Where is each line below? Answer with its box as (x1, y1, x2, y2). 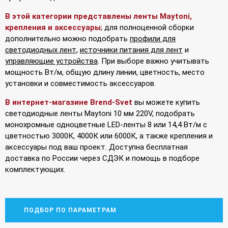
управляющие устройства (5, 56, 98, 66)
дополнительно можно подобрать (5, 34, 130, 43)
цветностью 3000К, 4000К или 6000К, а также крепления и (5, 131, 213, 140)
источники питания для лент (80, 45, 183, 54)
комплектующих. (5, 164, 65, 174)
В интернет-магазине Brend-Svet (5, 97, 132, 107)
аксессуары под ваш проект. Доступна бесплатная (5, 142, 188, 152)
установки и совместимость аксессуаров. (5, 78, 156, 88)
